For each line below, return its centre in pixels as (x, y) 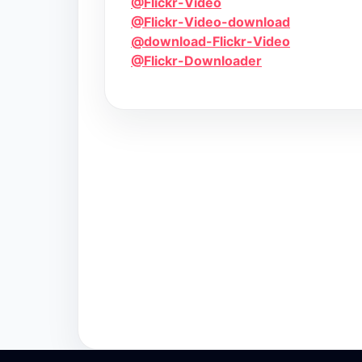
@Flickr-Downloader (196, 61)
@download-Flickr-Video (210, 42)
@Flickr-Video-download (210, 22)
